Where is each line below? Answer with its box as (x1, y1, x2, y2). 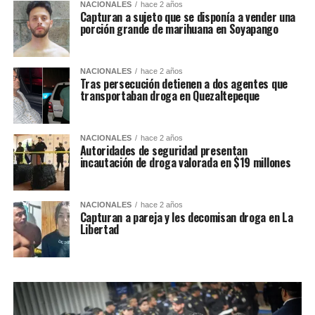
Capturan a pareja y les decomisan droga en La (79, 209, 293, 226)
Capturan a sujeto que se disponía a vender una (79, 8, 295, 26)
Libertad (79, 221, 120, 238)
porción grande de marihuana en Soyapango (79, 20, 278, 38)
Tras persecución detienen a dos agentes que (79, 75, 288, 93)
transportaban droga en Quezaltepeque (79, 87, 260, 105)
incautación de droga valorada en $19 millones (79, 154, 291, 172)
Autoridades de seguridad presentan (79, 142, 247, 160)
